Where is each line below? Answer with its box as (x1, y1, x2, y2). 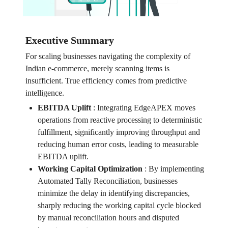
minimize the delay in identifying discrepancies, (37, 189, 190, 198)
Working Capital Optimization (37, 164, 142, 174)
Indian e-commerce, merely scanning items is (25, 64, 169, 73)
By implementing (148, 164, 204, 174)
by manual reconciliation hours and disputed (37, 213, 179, 222)
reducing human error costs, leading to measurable (37, 140, 198, 149)
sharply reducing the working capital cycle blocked (37, 201, 201, 210)
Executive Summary (25, 35, 114, 46)
